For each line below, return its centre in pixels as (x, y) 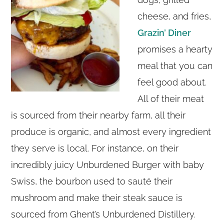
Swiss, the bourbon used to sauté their (92, 181)
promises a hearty (175, 49)
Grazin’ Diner (164, 33)
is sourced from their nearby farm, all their (98, 115)
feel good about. (172, 82)
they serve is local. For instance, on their (95, 148)
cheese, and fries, (174, 16)
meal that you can (175, 66)
